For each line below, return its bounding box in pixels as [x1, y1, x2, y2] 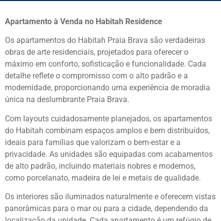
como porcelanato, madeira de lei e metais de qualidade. [5, 173, 201, 183]
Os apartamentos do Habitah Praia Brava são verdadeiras [5, 36, 205, 45]
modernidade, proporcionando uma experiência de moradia [5, 83, 210, 93]
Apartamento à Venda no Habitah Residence [5, 17, 162, 26]
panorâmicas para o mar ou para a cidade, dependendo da [5, 204, 208, 214]
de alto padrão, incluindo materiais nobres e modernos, [5, 161, 195, 171]
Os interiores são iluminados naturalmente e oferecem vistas [5, 192, 216, 202]
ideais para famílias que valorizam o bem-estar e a [5, 137, 181, 147]
